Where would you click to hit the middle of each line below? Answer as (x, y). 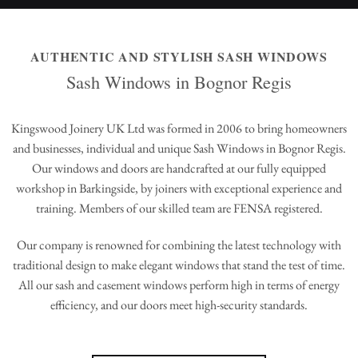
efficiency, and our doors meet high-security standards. (179, 304)
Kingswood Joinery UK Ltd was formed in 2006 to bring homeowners (179, 128)
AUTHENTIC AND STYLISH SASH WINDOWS (179, 56)
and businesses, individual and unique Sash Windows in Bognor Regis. (179, 148)
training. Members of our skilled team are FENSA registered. (179, 208)
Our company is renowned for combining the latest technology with (179, 245)
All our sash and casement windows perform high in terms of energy (179, 284)
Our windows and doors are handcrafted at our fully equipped (179, 168)
